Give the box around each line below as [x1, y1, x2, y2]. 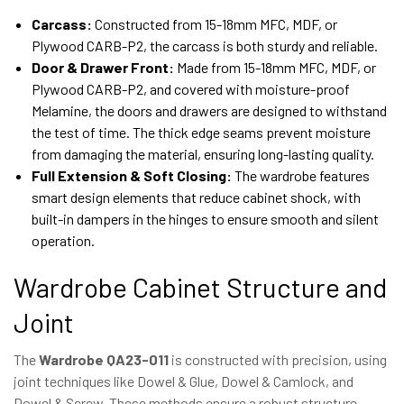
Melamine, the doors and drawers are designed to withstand [32, 101, 387, 119]
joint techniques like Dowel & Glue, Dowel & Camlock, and [14, 372, 353, 390]
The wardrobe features [232, 166, 370, 184]
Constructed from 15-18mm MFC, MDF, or [92, 14, 337, 32]
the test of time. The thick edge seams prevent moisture [32, 123, 371, 141]
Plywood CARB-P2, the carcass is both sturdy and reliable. [32, 36, 378, 54]
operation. [32, 231, 95, 249]
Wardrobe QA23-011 [39, 350, 169, 368]
